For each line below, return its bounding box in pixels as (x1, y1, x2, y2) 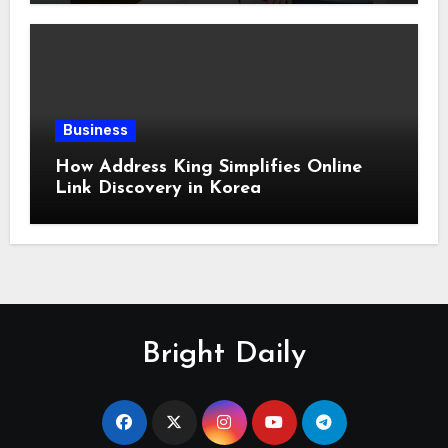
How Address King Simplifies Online (54, 157, 362, 177)
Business (62, 121, 128, 139)
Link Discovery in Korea (54, 178, 261, 198)
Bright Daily (142, 338, 306, 370)
